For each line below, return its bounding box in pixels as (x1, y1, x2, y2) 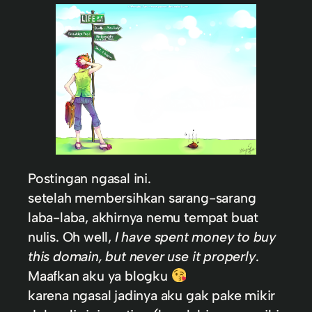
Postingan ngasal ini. (28, 169, 151, 187)
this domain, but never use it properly (28, 247, 256, 265)
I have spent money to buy (114, 228, 276, 245)
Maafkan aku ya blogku (28, 267, 171, 284)
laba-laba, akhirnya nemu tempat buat (28, 208, 258, 226)
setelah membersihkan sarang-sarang (28, 189, 256, 206)
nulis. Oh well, (28, 228, 115, 245)
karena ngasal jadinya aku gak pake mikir (28, 286, 276, 304)
